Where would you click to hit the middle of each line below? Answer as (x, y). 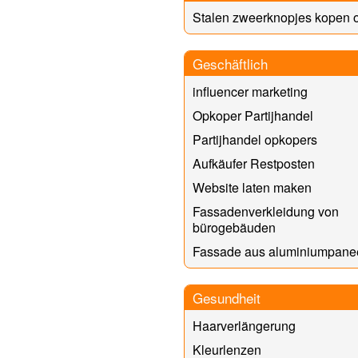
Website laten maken (252, 187)
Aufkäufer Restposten (253, 163)
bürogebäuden (234, 227)
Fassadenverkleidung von (265, 211)
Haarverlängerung (244, 325)
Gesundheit (226, 297)
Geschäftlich (230, 63)
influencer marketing (250, 91)
